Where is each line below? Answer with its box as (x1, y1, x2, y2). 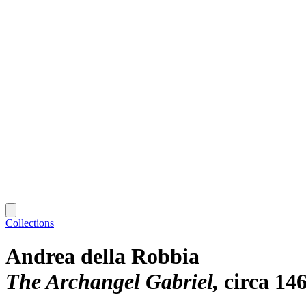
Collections (5, 217, 54, 229)
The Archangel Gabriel (5, 269, 213, 294)
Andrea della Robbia (5, 244, 199, 269)
